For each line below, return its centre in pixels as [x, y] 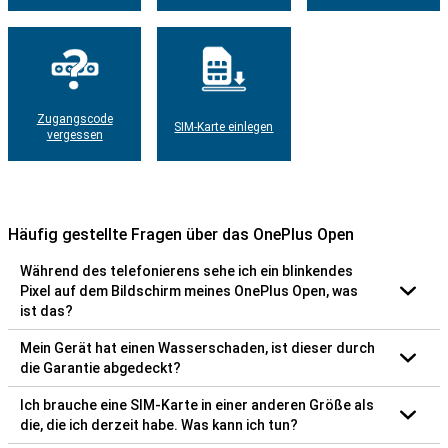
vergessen [74, 134]
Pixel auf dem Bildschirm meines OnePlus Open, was [189, 290]
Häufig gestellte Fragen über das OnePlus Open [181, 234]
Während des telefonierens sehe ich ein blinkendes [186, 270]
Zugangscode [74, 118]
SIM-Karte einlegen [224, 126]
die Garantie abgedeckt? [100, 367]
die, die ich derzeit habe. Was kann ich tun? [159, 424]
